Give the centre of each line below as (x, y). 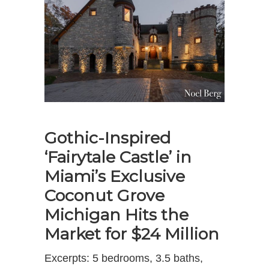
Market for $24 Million (132, 234)
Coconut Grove (104, 195)
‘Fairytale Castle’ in (118, 157)
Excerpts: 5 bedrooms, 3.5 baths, (124, 258)
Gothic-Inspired (107, 138)
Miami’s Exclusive (115, 176)
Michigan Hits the (116, 214)
